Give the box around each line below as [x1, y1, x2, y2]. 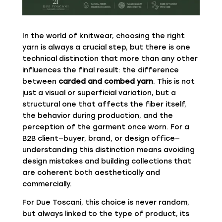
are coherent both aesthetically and [22, 168, 160, 177]
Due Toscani [36, 198, 81, 207]
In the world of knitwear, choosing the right [22, 31, 185, 40]
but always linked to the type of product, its [22, 209, 189, 218]
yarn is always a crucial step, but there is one [22, 43, 190, 52]
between [22, 77, 58, 86]
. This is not [153, 77, 195, 86]
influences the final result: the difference [22, 65, 179, 74]
